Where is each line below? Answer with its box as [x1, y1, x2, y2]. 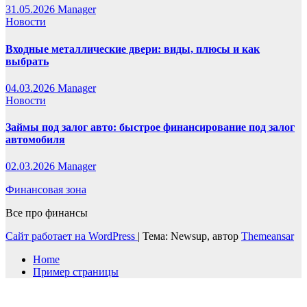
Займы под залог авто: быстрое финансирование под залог [5, 121, 295, 134]
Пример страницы [33, 266, 119, 278]
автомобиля [5, 134, 65, 146]
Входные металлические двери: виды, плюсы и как [5, 42, 260, 55]
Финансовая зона [5, 184, 86, 196]
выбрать [5, 55, 49, 67]
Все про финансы [5, 207, 88, 219]
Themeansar [241, 230, 294, 243]
